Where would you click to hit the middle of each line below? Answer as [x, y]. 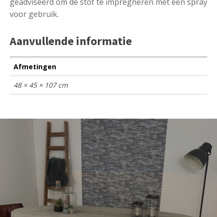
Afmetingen [35, 66]
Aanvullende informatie [71, 41]
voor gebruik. [34, 14]
